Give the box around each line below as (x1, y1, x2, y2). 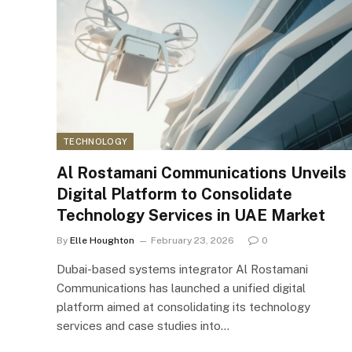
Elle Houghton (70, 234, 134, 246)
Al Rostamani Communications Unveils (57, 163, 346, 182)
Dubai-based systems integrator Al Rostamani (57, 262, 308, 276)
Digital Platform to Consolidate (57, 184, 292, 203)
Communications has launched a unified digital (57, 280, 306, 295)
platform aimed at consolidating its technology (57, 299, 310, 313)
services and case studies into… (57, 318, 229, 332)
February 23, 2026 (151, 234, 234, 246)
